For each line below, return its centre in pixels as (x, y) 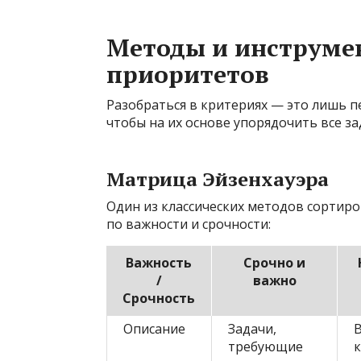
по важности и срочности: (189, 224)
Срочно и (274, 263)
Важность (159, 263)
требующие (266, 347)
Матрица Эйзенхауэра (218, 179)
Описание (154, 329)
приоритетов (188, 75)
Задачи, (252, 329)
